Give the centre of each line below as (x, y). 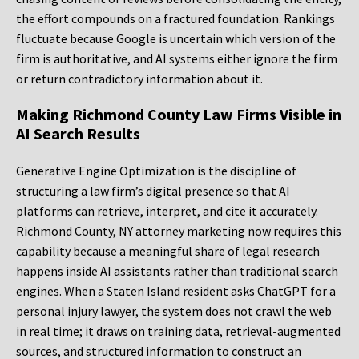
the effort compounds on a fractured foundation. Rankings (175, 19)
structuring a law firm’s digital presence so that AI (153, 191)
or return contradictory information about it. (139, 79)
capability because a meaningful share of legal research (168, 251)
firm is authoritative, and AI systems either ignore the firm (177, 59)
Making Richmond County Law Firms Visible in (179, 115)
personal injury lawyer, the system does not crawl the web (174, 311)
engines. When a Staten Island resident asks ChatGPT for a (176, 291)
